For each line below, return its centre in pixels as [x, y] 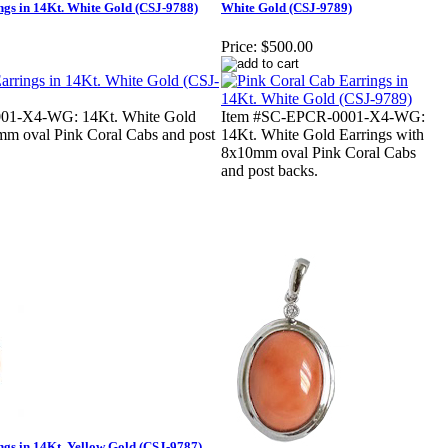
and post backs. [269, 171]
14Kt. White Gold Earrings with [322, 135]
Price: [239, 47]
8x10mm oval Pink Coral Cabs [318, 153]
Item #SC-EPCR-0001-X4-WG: [323, 117]
